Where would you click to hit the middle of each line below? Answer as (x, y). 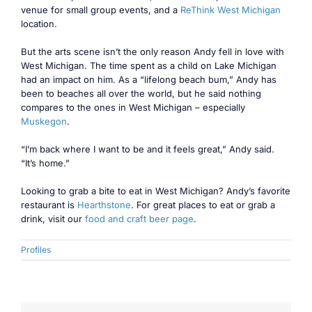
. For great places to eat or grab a (203, 205)
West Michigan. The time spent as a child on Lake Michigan (149, 66)
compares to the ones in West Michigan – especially (133, 108)
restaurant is (49, 205)
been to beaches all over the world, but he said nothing (141, 94)
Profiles (36, 250)
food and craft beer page (139, 219)
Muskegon (44, 122)
